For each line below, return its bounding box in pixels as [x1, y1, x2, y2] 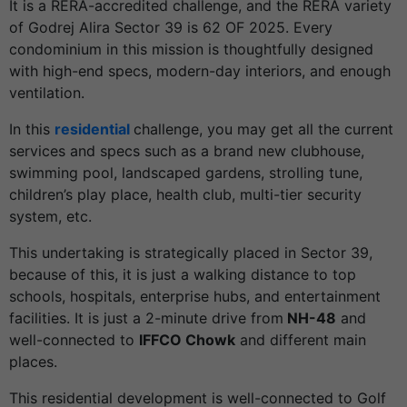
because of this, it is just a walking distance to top [9, 265, 356, 284]
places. [9, 352, 57, 372]
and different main [235, 331, 366, 350]
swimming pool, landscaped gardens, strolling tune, [9, 164, 362, 183]
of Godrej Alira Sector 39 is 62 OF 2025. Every [9, 18, 333, 37]
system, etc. [9, 207, 92, 226]
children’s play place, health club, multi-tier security [9, 185, 362, 204]
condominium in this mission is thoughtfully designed [9, 40, 373, 59]
